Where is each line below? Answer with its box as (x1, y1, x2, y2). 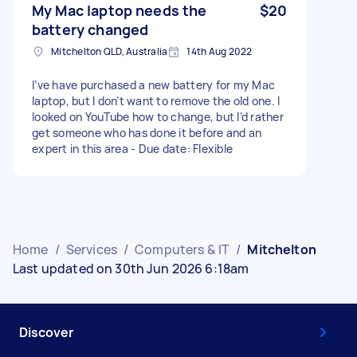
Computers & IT (135, 240, 230, 258)
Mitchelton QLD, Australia (51, 44, 168, 58)
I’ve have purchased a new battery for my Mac (32, 76, 275, 92)
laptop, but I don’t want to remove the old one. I (32, 92, 280, 108)
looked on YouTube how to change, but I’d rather (32, 108, 284, 124)
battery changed (32, 19, 149, 39)
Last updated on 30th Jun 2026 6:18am (13, 259, 249, 277)
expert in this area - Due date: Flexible (32, 140, 233, 156)
